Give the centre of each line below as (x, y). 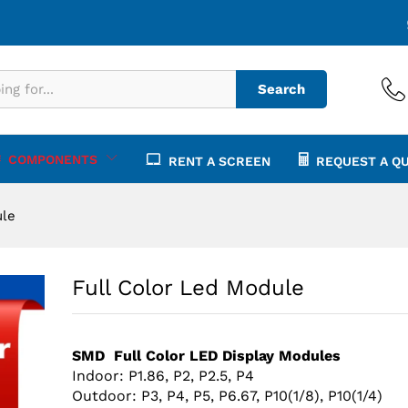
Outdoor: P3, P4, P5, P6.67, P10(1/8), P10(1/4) (227, 395)
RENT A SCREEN (219, 161)
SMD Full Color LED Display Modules (206, 355)
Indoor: (97, 375)
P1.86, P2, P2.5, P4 (189, 375)
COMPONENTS (53, 159)
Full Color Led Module (188, 287)
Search (281, 90)
